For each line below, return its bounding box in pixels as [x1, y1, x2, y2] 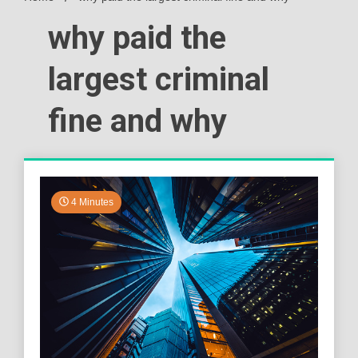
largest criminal [48, 60, 269, 98]
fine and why [48, 101, 227, 140]
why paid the [48, 18, 226, 57]
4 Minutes [69, 196, 113, 208]
